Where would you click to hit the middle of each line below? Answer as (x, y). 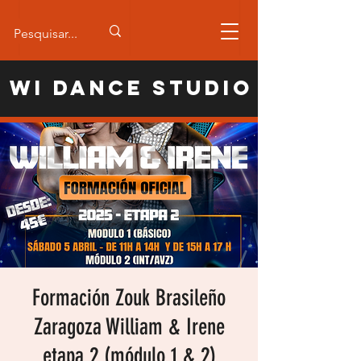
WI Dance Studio (131, 88)
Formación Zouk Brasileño (129, 298)
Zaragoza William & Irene (129, 327)
